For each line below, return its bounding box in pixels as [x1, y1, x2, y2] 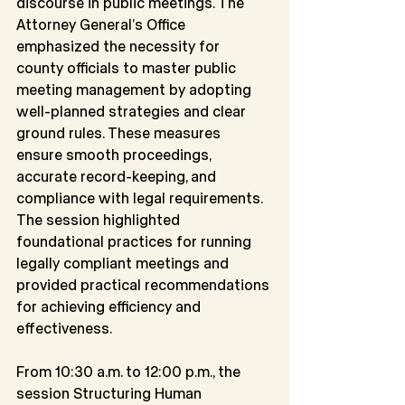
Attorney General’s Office [16, 15, 189, 33]
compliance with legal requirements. [16, 189, 266, 207]
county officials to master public [16, 59, 240, 77]
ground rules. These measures [16, 124, 224, 142]
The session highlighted [16, 211, 184, 229]
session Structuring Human [16, 384, 205, 402]
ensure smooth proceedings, [16, 146, 214, 164]
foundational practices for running [16, 232, 255, 250]
